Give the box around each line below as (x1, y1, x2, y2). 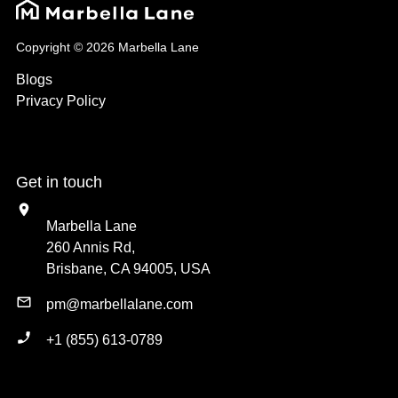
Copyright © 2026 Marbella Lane (16, 39, 199, 54)
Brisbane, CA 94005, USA (46, 260, 211, 276)
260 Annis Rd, (46, 239, 135, 255)
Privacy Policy (16, 92, 106, 108)
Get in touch (16, 172, 102, 191)
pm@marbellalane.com (46, 296, 193, 312)
